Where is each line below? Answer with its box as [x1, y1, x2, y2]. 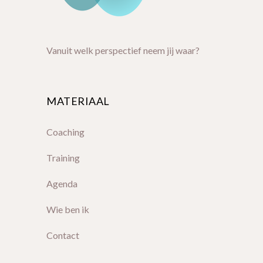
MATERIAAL [46, 95, 110, 107]
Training [46, 152, 80, 163]
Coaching [46, 126, 85, 137]
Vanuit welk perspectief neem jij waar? [46, 45, 200, 56]
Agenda [46, 178, 77, 189]
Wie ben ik [46, 204, 89, 215]
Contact [46, 230, 79, 241]
